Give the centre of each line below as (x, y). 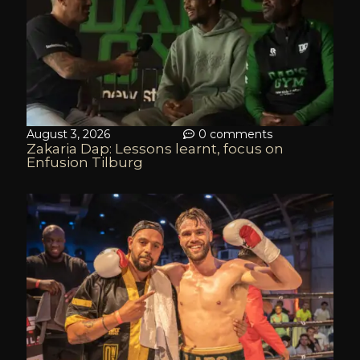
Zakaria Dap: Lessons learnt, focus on (155, 149)
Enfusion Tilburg (85, 162)
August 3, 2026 (68, 134)
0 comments (235, 134)
